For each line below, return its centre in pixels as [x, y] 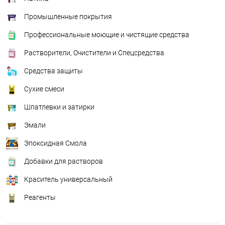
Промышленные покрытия [68, 16]
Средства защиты [53, 71]
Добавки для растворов [64, 161]
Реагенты [40, 197]
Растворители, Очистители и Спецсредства [94, 52]
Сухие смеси [44, 89]
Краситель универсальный [68, 179]
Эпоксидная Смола [55, 143]
